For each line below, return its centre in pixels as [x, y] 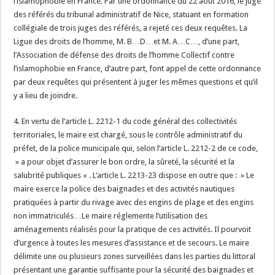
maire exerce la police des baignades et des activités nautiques [124, 189]
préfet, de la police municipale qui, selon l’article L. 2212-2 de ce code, [136, 148]
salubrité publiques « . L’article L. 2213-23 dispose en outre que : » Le [134, 175]
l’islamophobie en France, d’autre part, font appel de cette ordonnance [137, 68]
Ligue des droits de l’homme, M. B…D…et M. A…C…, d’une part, [127, 41]
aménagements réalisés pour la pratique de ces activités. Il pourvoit [133, 229]
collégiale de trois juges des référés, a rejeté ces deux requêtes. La [131, 28]
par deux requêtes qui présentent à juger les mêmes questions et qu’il [136, 82]
